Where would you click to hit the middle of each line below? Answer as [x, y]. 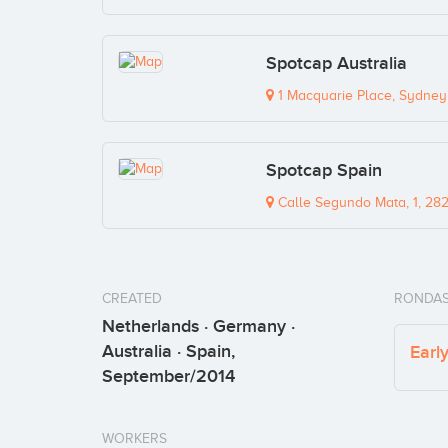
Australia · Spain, [168, 352]
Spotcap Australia [336, 64]
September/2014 [168, 377]
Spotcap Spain [323, 171]
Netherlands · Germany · [198, 327]
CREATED [132, 299]
